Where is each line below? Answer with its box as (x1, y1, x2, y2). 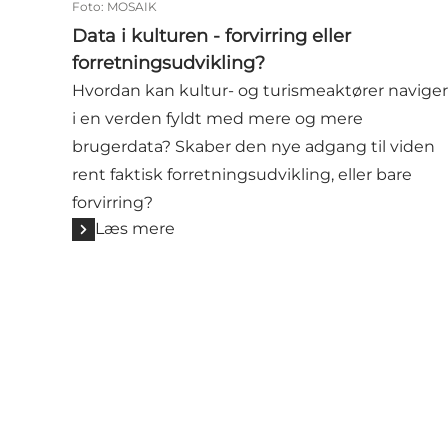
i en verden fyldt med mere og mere (72, 109, 363, 129)
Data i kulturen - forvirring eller (72, 25, 351, 48)
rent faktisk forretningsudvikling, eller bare (72, 165, 412, 185)
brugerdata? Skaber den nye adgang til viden (72, 137, 435, 157)
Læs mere (95, 219, 175, 239)
